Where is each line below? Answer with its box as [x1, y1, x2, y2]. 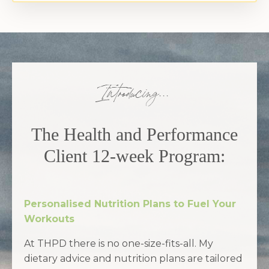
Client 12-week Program [44, 145, 220, 166]
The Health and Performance [31, 124, 238, 144]
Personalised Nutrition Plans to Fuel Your [24, 198, 236, 210]
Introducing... [100, 89, 169, 104]
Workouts [24, 213, 74, 225]
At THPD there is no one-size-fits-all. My [24, 237, 213, 249]
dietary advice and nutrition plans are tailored [24, 252, 243, 264]
